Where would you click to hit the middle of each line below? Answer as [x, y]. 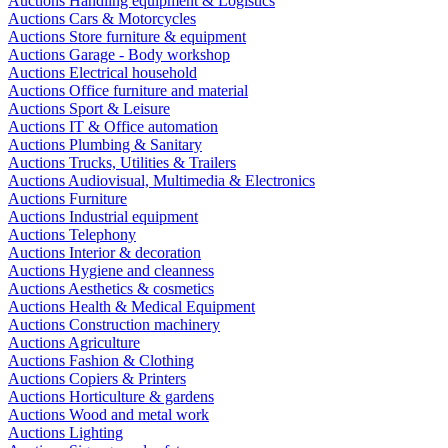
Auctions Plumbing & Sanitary [105, 144]
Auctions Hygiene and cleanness [111, 270]
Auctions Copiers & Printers [97, 378]
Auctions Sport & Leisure [89, 108]
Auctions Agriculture [74, 342]
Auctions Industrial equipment [103, 216]
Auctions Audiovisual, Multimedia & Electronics [161, 180]
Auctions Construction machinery [114, 324]
